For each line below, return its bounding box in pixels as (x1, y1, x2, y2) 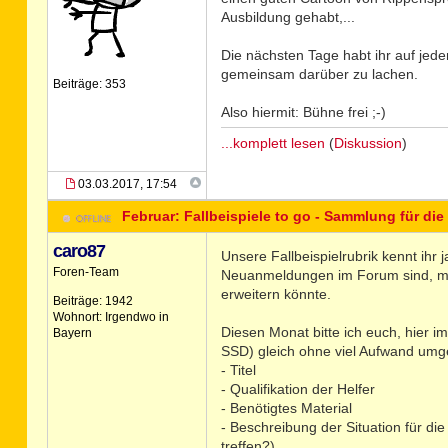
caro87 (52, 241, 105, 261)
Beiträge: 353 (52, 77, 126, 91)
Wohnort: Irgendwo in (52, 310, 169, 324)
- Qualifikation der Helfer (220, 381, 375, 397)
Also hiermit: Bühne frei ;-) (220, 104, 386, 120)
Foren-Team (52, 265, 119, 279)
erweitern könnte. (220, 286, 331, 302)
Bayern (52, 326, 92, 340)
